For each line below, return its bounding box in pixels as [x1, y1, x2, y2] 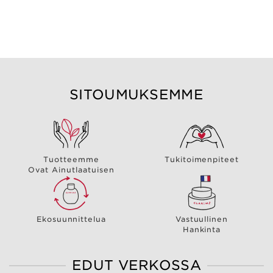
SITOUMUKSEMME [69, 87, 204, 102]
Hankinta [182, 225, 221, 234]
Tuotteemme [43, 155, 99, 164]
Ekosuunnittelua [36, 214, 107, 224]
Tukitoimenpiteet [164, 155, 239, 164]
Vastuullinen [175, 214, 229, 224]
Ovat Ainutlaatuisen [28, 165, 115, 174]
